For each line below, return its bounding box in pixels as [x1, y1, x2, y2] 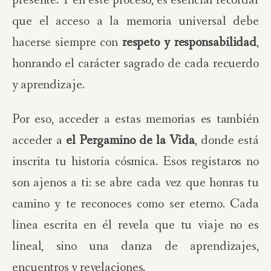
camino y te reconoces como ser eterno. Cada [12, 195, 259, 213]
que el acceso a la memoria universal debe [12, 13, 259, 30]
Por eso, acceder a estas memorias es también [12, 111, 259, 128]
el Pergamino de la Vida [62, 132, 195, 149]
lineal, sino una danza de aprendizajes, [12, 238, 259, 255]
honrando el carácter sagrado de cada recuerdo [12, 55, 259, 73]
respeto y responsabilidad [122, 34, 257, 51]
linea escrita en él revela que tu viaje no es [12, 217, 259, 234]
